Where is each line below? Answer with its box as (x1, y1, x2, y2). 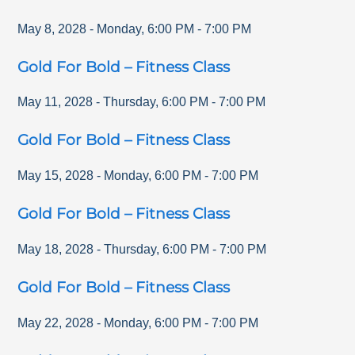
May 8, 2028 (17, 21, 87, 36)
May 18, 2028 (17, 242, 94, 256)
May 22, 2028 (17, 315, 94, 330)
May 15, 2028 (17, 169, 94, 183)
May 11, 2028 (17, 95, 94, 109)
